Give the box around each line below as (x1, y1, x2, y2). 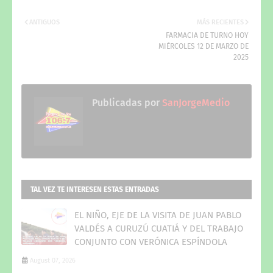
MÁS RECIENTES (197, 18, 244, 26)
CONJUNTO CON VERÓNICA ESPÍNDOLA (74, 236, 227, 247)
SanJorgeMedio (160, 96, 230, 108)
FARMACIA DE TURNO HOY (166, 30, 249, 40)
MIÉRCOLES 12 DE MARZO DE (158, 41, 249, 51)
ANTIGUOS (29, 18, 60, 26)
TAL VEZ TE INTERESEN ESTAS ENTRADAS (30, 185, 159, 194)
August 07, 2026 (30, 256, 76, 264)
